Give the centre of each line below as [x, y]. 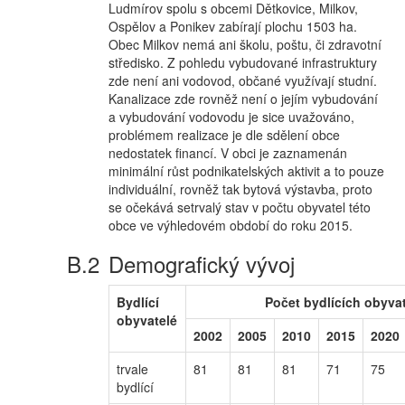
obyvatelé [147, 320]
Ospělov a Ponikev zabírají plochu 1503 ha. [233, 26]
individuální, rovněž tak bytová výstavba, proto [240, 189]
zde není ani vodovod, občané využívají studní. [243, 80]
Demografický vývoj [202, 264]
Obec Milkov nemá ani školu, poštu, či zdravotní [245, 44]
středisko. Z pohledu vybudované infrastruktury [243, 62]
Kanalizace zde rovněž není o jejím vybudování [243, 99]
